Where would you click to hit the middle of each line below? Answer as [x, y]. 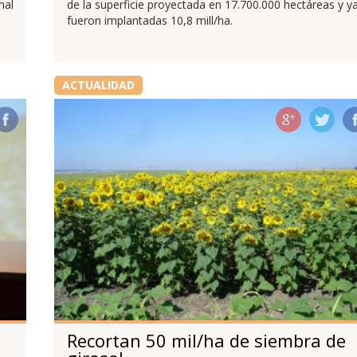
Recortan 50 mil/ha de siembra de [206, 340]
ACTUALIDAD [98, 85]
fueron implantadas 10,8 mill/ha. [149, 21]
